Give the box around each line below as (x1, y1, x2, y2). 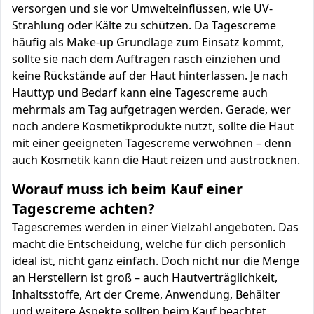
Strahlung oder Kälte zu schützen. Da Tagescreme (12, 18, 276, 33)
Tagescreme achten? (12, 199, 155, 218)
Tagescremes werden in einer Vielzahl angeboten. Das (12, 219, 299, 235)
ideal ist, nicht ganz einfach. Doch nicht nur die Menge (12, 253, 299, 268)
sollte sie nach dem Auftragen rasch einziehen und (12, 51, 280, 67)
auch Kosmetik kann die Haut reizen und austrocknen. (12, 152, 300, 168)
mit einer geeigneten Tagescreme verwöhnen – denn (12, 135, 292, 151)
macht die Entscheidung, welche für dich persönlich (12, 236, 286, 252)
